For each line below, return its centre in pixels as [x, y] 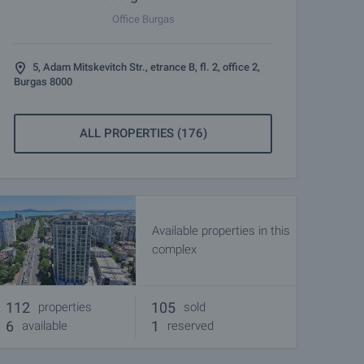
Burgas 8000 [43, 82]
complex [174, 249]
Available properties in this [221, 231]
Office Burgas [143, 19]
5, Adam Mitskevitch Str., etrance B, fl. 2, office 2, [146, 67]
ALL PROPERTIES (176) [143, 133]
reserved [191, 326]
